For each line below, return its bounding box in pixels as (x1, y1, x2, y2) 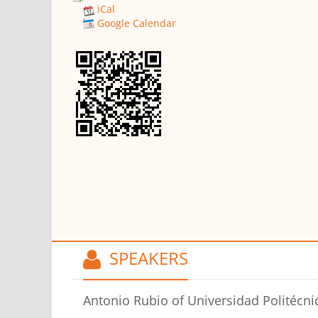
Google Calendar (97, 16, 176, 30)
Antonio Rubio (83, 291, 168, 309)
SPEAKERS (101, 246, 188, 270)
